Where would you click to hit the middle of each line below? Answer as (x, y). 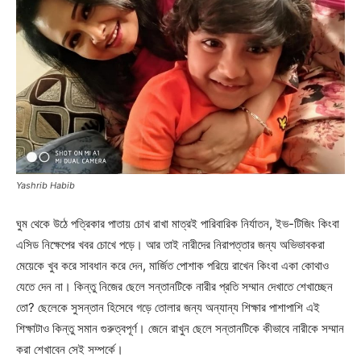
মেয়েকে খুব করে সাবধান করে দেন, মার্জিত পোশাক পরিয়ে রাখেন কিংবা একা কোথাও (172, 266)
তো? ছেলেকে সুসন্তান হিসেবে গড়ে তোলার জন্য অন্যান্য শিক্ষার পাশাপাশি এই (168, 307)
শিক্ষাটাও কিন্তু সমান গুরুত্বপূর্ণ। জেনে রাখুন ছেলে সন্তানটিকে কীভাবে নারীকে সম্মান (180, 328)
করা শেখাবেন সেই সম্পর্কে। (70, 349)
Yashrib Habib (46, 185)
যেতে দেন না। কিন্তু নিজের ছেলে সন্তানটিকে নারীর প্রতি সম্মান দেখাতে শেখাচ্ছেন (174, 286)
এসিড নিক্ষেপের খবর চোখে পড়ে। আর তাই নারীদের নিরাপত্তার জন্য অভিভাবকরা (170, 245)
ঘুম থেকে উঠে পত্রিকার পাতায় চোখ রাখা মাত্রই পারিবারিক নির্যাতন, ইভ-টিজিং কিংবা (178, 224)
